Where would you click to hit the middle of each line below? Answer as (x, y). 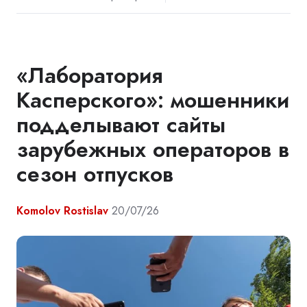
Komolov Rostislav (62, 211)
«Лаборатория (89, 76)
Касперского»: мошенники (153, 100)
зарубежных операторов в (153, 150)
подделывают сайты (121, 125)
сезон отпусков (95, 174)
